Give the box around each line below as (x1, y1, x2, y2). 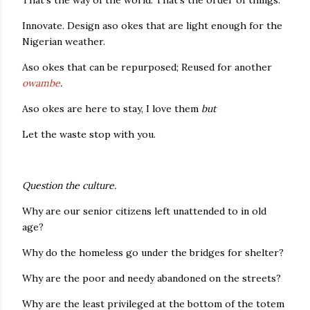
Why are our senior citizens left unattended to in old (22, 205, 266, 217)
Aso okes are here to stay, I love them (22, 102, 201, 115)
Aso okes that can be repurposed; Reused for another (22, 61, 272, 73)
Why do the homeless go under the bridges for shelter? (22, 246, 284, 259)
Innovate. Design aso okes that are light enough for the (22, 19, 282, 32)
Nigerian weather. (22, 35, 105, 48)
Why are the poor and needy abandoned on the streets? (22, 272, 281, 284)
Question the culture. (22, 179, 119, 192)
